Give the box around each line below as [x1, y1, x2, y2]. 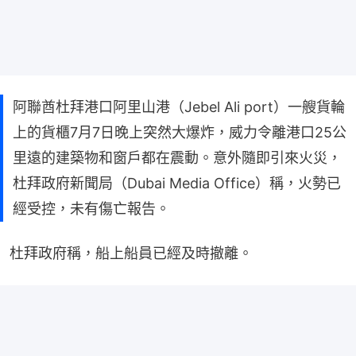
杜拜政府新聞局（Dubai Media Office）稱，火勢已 [13, 174, 341, 192]
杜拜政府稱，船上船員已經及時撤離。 [10, 244, 253, 261]
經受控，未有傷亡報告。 [13, 199, 170, 217]
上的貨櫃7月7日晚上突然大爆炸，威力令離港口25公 [13, 123, 346, 141]
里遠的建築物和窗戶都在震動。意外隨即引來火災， [13, 149, 342, 166]
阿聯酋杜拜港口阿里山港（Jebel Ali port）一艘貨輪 [13, 98, 345, 115]
